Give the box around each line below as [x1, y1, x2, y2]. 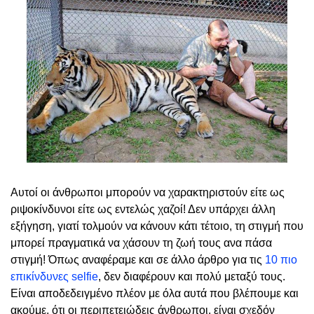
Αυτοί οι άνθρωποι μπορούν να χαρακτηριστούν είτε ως [11, 186, 285, 199]
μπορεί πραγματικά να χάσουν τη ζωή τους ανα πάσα [11, 237, 272, 250]
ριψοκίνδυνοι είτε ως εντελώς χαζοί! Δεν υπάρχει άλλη [11, 203, 275, 216]
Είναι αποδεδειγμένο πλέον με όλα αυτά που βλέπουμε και [11, 287, 299, 300]
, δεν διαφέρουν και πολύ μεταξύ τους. [98, 271, 285, 283]
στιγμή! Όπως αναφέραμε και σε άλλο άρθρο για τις [11, 254, 265, 266]
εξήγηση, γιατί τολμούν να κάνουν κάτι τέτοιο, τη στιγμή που [11, 220, 303, 233]
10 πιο [265, 254, 297, 266]
